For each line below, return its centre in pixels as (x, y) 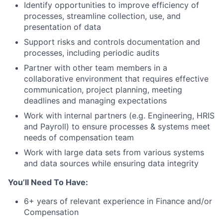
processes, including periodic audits (92, 53)
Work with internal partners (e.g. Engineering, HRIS (119, 115)
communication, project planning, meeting (103, 90)
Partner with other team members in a (96, 68)
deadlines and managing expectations (95, 101)
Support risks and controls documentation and (112, 42)
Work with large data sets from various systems (114, 152)
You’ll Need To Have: (48, 182)
